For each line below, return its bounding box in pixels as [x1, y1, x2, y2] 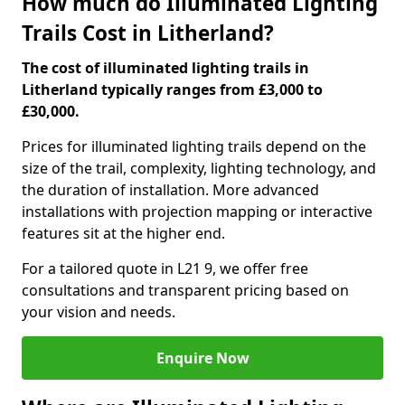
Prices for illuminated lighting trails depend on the [22, 137, 366, 156]
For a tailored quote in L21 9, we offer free [22, 259, 308, 278]
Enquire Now [155, 348, 250, 368]
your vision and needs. [22, 302, 175, 322]
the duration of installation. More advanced [22, 180, 319, 200]
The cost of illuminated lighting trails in [22, 58, 309, 78]
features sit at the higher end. [22, 223, 225, 243]
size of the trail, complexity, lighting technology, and [22, 158, 376, 178]
